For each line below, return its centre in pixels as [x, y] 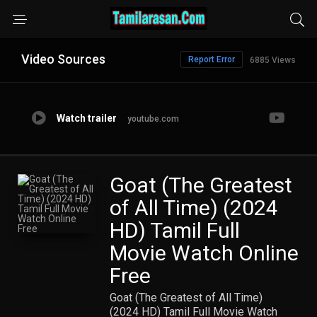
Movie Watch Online [204, 253]
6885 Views [273, 60]
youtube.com [153, 119]
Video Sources [63, 59]
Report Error [212, 59]
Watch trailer [87, 118]
